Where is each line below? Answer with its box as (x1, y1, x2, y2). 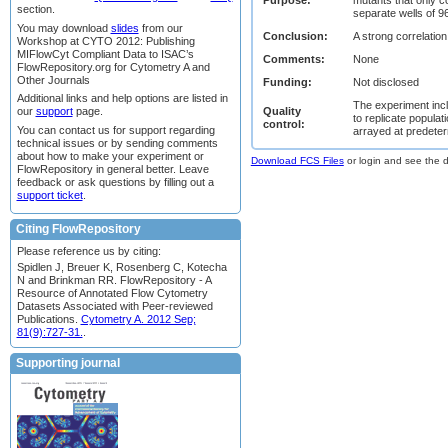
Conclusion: (263, 29, 329, 42)
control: (263, 117, 306, 130)
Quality (263, 104, 302, 117)
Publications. (16, 313, 81, 325)
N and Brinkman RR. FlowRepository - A (16, 274, 211, 286)
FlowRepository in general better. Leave (16, 162, 209, 175)
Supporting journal (16, 356, 120, 371)
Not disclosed (353, 75, 420, 88)
